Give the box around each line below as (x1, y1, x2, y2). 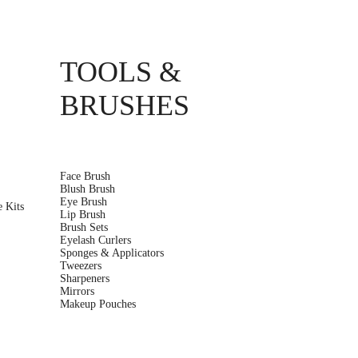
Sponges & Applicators (59, 246, 164, 259)
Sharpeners (59, 272, 109, 284)
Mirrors (59, 284, 94, 297)
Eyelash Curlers (59, 233, 131, 246)
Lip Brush (59, 208, 105, 221)
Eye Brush (59, 195, 107, 208)
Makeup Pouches (59, 297, 136, 310)
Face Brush (59, 169, 110, 182)
